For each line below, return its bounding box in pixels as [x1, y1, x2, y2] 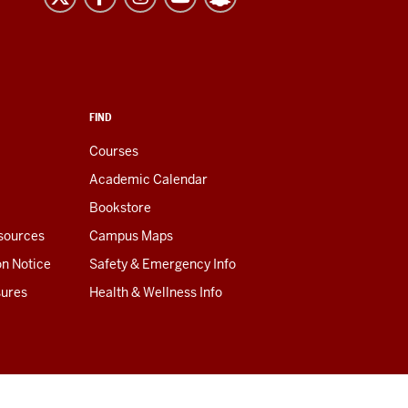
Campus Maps [89, 227, 173, 244]
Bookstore [89, 199, 151, 216]
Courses [89, 142, 138, 159]
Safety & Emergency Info [89, 255, 236, 272]
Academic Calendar [89, 170, 208, 188]
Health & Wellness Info [89, 283, 222, 301]
